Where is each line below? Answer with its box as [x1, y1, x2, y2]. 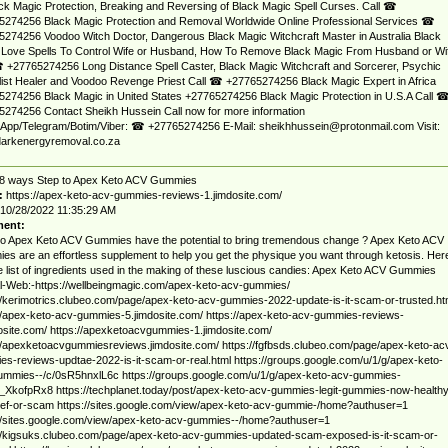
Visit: [413, 120, 440, 133]
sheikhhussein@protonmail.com [258, 120, 414, 133]
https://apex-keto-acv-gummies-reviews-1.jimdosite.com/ [5, 188, 282, 201]
